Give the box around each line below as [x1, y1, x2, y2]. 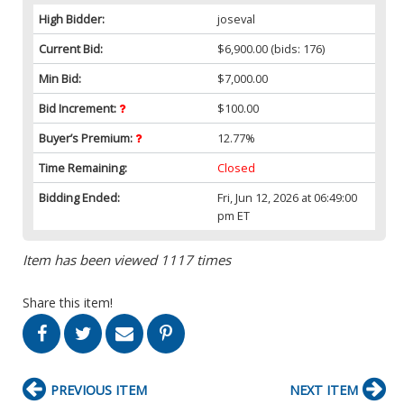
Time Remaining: [39, 159, 127, 176]
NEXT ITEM [289, 381, 358, 399]
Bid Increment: [39, 99, 119, 116]
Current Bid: [39, 40, 103, 57]
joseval [217, 10, 256, 27]
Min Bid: [39, 69, 81, 87]
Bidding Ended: [39, 188, 120, 206]
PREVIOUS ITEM [50, 381, 147, 399]
